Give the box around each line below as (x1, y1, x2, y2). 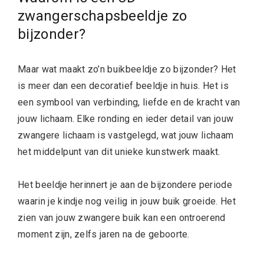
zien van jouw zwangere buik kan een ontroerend (18, 212, 226, 223)
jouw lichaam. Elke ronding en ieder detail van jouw (18, 113, 234, 124)
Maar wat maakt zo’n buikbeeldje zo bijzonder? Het (18, 64, 236, 75)
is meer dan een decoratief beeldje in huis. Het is (18, 80, 229, 91)
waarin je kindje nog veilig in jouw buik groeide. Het (18, 196, 236, 207)
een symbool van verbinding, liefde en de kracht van (18, 97, 240, 108)
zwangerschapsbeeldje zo (18, 8, 187, 24)
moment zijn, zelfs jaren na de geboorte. (18, 229, 193, 240)
